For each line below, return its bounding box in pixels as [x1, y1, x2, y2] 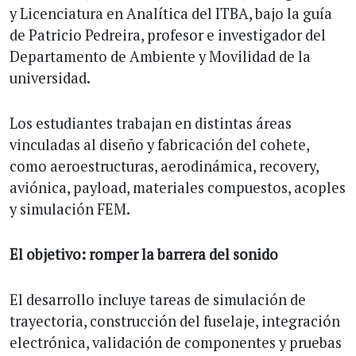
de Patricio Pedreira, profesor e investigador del [10, 25, 326, 44]
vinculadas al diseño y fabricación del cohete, [10, 134, 309, 154]
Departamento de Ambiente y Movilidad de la [10, 46, 311, 66]
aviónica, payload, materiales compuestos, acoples [10, 177, 346, 197]
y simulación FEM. [10, 199, 130, 219]
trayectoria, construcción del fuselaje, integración [10, 311, 340, 331]
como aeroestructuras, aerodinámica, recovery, [10, 156, 319, 176]
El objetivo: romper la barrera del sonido [10, 244, 278, 264]
